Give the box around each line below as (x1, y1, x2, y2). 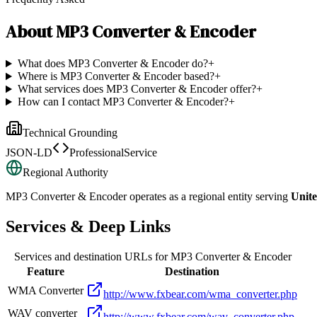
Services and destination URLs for (13, 250, 171, 263)
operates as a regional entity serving (127, 190, 288, 203)
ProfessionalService (69, 146, 157, 159)
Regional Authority (23, 166, 108, 179)
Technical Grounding (23, 127, 117, 139)
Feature (27, 265, 64, 278)
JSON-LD (6, 146, 52, 159)
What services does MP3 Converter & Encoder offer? (17, 83, 256, 96)
